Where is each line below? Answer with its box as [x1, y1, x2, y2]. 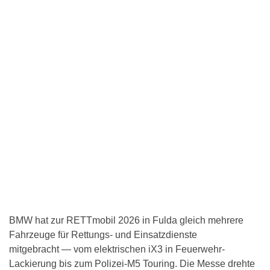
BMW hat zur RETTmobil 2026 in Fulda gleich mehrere [9, 215, 243, 226]
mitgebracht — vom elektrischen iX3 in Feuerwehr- [9, 244, 225, 255]
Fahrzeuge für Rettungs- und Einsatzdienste [9, 230, 197, 240]
